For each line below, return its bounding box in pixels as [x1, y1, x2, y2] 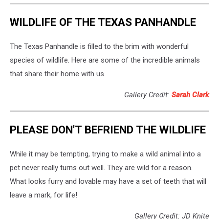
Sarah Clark [172, 90, 209, 99]
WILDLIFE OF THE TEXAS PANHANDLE [10, 16, 196, 29]
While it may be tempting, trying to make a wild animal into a [10, 150, 201, 159]
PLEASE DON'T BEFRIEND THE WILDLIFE [10, 123, 206, 136]
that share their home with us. [10, 69, 106, 78]
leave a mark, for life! [10, 191, 77, 200]
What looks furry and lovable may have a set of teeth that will [10, 177, 206, 186]
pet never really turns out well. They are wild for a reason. [10, 163, 193, 173]
